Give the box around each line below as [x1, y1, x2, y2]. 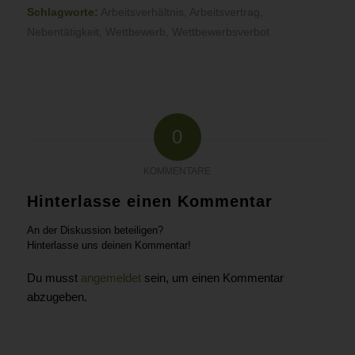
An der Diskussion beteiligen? [26, 224, 163, 236]
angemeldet [80, 271, 141, 284]
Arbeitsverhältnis [100, 6, 184, 18]
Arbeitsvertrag [189, 6, 260, 18]
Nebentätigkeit [26, 26, 99, 38]
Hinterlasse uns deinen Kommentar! [26, 239, 191, 251]
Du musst [26, 271, 81, 284]
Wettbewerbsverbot [171, 26, 269, 38]
